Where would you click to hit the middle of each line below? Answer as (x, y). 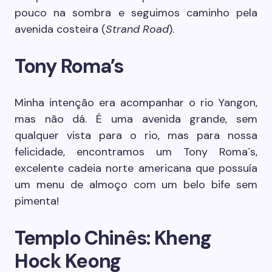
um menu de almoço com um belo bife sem (136, 184)
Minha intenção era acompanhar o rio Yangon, (136, 102)
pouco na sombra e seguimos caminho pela (136, 12)
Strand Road (137, 29)
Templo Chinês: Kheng (113, 238)
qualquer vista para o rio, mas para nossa (136, 135)
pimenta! (37, 201)
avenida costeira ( (60, 29)
